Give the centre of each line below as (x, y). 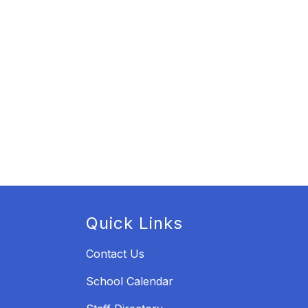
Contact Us (115, 254)
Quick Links (134, 223)
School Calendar (130, 282)
